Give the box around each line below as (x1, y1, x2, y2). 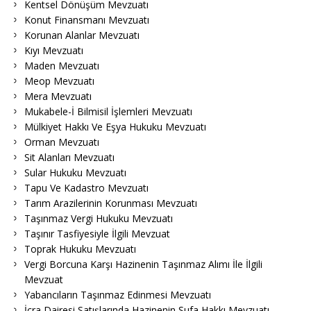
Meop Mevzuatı (24, 74, 94, 88)
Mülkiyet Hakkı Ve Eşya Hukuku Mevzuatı (24, 120, 206, 134)
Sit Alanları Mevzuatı (24, 151, 115, 165)
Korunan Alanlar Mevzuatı (24, 28, 140, 42)
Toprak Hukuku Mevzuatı (24, 242, 136, 256)
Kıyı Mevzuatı (24, 44, 83, 58)
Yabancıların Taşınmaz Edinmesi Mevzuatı (24, 288, 211, 302)
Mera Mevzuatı (24, 90, 92, 103)
